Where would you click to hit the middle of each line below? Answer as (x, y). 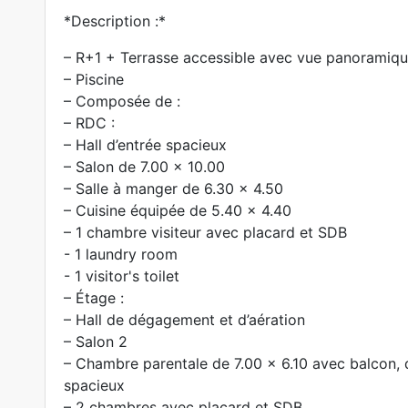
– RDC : (89, 123)
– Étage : (93, 298)
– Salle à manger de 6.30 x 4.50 (173, 189)
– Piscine (93, 79)
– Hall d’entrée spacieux (145, 145)
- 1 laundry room (120, 254)
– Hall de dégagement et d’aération (184, 320)
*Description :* (114, 21)
